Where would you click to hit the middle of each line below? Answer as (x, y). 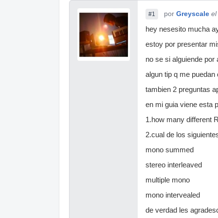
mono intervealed (173, 195)
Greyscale (193, 14)
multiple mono (168, 180)
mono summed (170, 150)
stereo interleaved (174, 165)
